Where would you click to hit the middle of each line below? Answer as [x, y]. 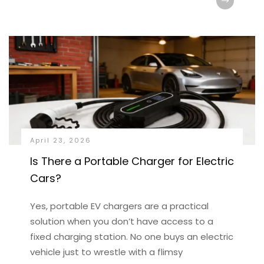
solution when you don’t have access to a [121, 221]
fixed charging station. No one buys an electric [131, 237]
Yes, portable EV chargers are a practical [119, 206]
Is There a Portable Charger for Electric [132, 161]
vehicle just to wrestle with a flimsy [106, 252]
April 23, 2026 [60, 140]
